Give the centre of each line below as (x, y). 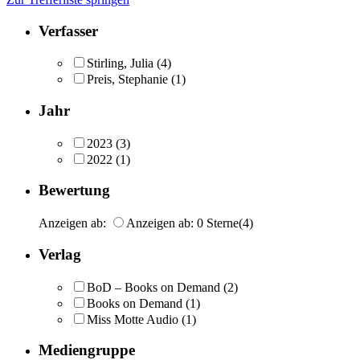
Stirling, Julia (120, 63)
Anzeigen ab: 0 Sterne (182, 223)
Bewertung (74, 190)
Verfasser (68, 31)
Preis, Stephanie (127, 80)
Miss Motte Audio (133, 319)
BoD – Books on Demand (153, 287)
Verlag (60, 254)
